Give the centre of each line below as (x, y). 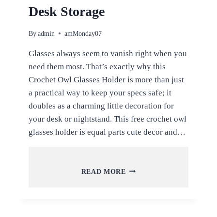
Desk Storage (66, 11)
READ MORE (103, 171)
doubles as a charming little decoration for (101, 106)
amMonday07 (83, 33)
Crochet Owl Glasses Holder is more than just (106, 79)
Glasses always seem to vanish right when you (108, 53)
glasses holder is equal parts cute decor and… (107, 132)
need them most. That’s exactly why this (97, 66)
